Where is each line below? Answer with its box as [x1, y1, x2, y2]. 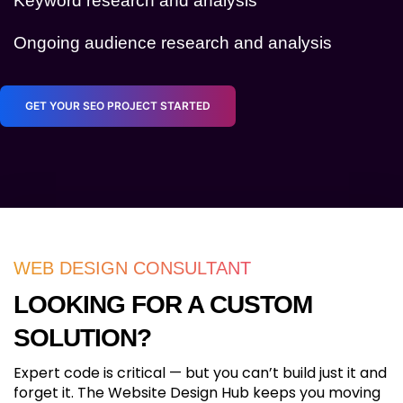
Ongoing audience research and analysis [13, 32, 332, 52]
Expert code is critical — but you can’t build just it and [13, 362, 387, 383]
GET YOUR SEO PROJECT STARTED [25, 98, 210, 112]
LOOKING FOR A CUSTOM [13, 290, 312, 318]
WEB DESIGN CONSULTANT [13, 257, 251, 278]
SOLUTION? [13, 323, 151, 352]
